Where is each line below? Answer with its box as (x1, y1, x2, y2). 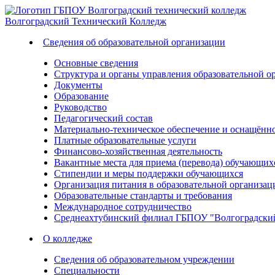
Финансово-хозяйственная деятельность (54, 146, 222, 157)
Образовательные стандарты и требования (54, 190, 232, 201)
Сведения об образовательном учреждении (54, 254, 234, 265)
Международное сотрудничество (54, 201, 192, 212)
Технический (72, 16, 127, 26)
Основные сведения (54, 58, 138, 68)
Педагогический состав (54, 113, 153, 123)
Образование (54, 91, 109, 101)
